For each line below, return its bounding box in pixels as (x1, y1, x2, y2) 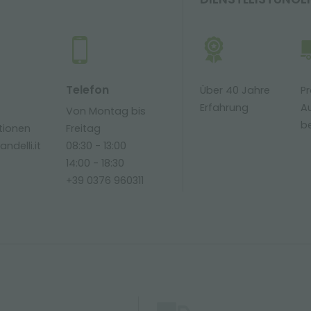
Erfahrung (200, 101, 249, 115)
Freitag (65, 121, 101, 135)
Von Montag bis (65, 104, 146, 118)
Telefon (65, 82, 109, 98)
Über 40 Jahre (200, 83, 271, 97)
